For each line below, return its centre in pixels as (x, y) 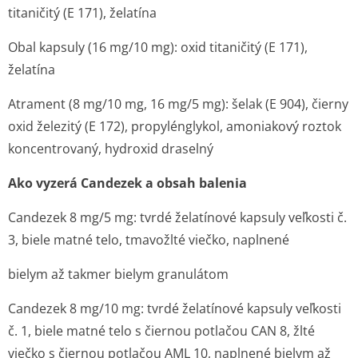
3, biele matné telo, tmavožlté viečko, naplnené (149, 240)
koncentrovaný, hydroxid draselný (111, 149)
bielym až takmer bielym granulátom (118, 274)
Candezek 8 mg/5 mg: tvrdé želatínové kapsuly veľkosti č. (177, 217)
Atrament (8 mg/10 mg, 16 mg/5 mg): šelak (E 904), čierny (178, 104)
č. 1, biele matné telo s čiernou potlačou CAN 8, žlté (161, 331)
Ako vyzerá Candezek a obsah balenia (127, 183)
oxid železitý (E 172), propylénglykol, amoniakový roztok (175, 126)
